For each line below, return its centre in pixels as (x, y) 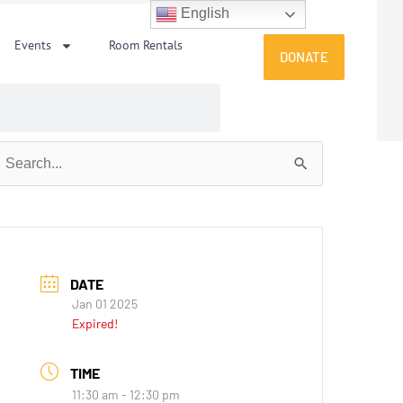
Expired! (95, 324)
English (204, 13)
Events (33, 45)
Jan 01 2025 (105, 304)
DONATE (304, 57)
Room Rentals (146, 45)
